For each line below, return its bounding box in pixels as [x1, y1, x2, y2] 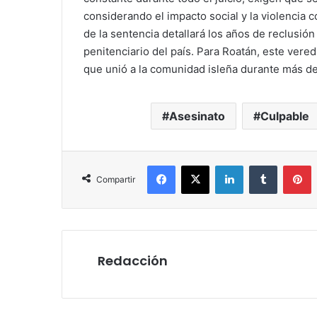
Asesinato [169, 109, 225, 124]
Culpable [260, 109, 309, 124]
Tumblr [277, 159, 306, 171]
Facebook [175, 159, 218, 171]
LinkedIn [243, 159, 279, 171]
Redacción [98, 252, 168, 270]
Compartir [96, 174, 135, 185]
